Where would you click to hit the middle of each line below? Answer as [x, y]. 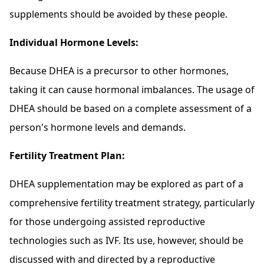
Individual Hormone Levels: [74, 43]
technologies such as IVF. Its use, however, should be [126, 241]
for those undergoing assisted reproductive [107, 222]
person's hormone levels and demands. [98, 128]
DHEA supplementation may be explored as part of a [126, 184]
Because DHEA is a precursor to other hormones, [119, 71]
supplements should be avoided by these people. [118, 14]
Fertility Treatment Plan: [67, 156]
